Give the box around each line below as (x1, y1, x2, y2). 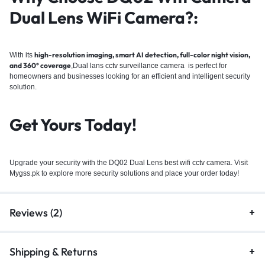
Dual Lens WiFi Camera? (9, 7, 193, 28)
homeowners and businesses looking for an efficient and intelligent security (9, 72, 250, 81)
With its (9, 51, 34, 60)
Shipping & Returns (9, 244, 98, 258)
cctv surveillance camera (105, 62, 186, 70)
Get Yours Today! (9, 114, 137, 135)
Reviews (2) (9, 205, 62, 219)
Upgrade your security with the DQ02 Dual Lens (9, 158, 164, 167)
